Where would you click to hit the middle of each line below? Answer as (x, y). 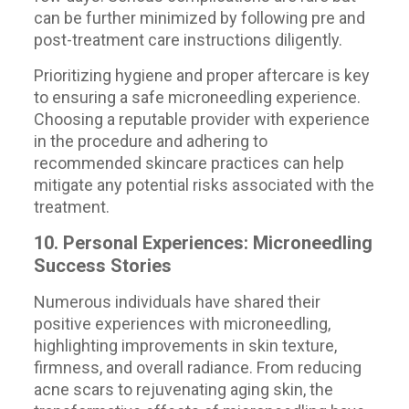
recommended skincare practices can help (189, 163)
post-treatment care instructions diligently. (188, 40)
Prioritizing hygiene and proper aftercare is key (201, 75)
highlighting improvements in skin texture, (185, 346)
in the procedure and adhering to (150, 141)
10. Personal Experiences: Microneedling (203, 243)
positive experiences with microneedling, (182, 324)
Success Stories (102, 266)
